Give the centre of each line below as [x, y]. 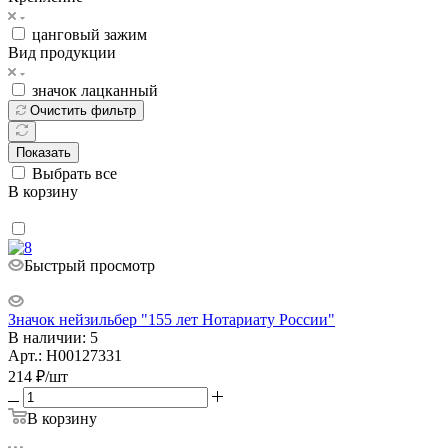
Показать [43, 152]
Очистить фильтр [83, 110]
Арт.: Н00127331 [65, 355]
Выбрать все [74, 173]
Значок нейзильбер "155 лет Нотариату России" [171, 319]
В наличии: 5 [53, 337]
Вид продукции [62, 52]
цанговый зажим [89, 34]
